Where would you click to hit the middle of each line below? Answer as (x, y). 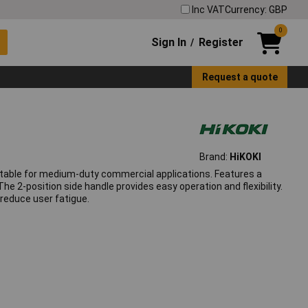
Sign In (169, 42)
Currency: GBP (256, 9)
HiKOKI (245, 157)
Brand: (214, 157)
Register (221, 42)
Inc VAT (208, 9)
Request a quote (240, 77)
